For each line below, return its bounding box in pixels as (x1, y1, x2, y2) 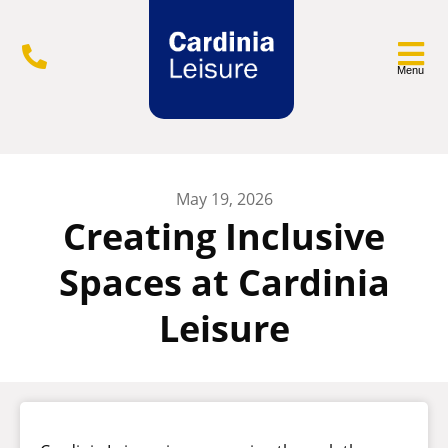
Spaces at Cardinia (58, 258, 390, 307)
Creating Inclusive (63, 212, 385, 261)
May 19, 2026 (175, 188, 273, 210)
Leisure (158, 304, 290, 353)
